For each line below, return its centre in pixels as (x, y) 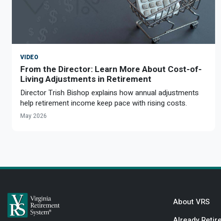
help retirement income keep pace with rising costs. (104, 103)
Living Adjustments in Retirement (86, 79)
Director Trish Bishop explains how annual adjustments (110, 93)
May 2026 (34, 116)
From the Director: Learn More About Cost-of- (111, 69)
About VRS (191, 202)
